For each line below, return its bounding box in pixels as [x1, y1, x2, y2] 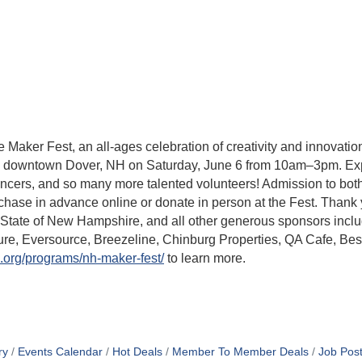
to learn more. [164, 250, 246, 265]
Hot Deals [112, 345, 162, 358]
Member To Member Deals [171, 345, 309, 358]
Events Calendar [17, 345, 103, 358]
